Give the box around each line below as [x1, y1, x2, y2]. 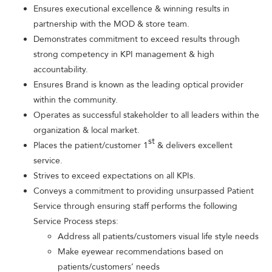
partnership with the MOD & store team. [33, 18, 189, 30]
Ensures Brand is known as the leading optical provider [33, 79, 243, 90]
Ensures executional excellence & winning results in [33, 3, 229, 15]
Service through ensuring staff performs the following [33, 200, 237, 212]
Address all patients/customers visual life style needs [58, 231, 259, 242]
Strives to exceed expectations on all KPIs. [33, 170, 195, 182]
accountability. [33, 64, 88, 75]
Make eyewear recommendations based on [58, 246, 223, 257]
